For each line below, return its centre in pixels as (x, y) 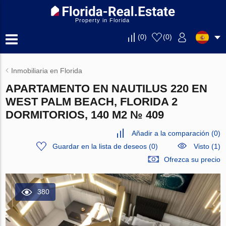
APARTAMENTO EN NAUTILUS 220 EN (107, 89)
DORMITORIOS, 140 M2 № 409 (85, 115)
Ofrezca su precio (192, 159)
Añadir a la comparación (170, 133)
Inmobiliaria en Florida (47, 71)
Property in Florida (102, 20)
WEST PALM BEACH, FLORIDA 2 (92, 102)
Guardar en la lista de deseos (99, 146)
